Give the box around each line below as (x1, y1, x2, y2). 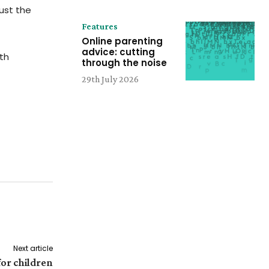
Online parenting (82, 35, 163, 48)
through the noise (82, 56, 167, 70)
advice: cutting (82, 46, 155, 59)
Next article (13, 243, 53, 253)
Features (82, 21, 118, 32)
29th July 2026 (82, 74, 139, 85)
